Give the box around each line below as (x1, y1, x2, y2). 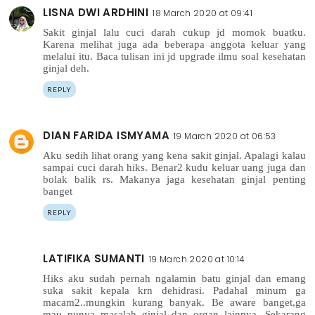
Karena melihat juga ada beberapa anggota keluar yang (43, 39, 306, 51)
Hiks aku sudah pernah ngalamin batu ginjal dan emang (43, 272, 306, 284)
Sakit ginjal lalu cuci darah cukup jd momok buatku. (43, 27, 306, 39)
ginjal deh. (43, 63, 90, 75)
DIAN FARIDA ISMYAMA (43, 127, 170, 143)
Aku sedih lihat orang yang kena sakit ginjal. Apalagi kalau (43, 149, 306, 161)
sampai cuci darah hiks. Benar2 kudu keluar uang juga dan (43, 161, 306, 173)
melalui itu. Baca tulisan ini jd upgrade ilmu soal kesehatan (43, 51, 306, 63)
